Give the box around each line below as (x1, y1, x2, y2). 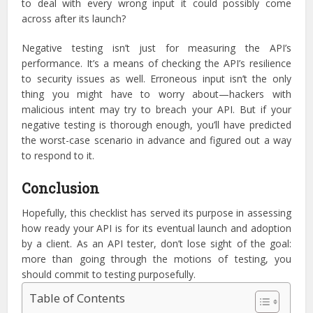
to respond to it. (22, 149, 95, 162)
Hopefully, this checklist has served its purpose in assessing (22, 206, 291, 219)
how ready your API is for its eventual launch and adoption (22, 221, 291, 235)
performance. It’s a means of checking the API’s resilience (22, 57, 291, 70)
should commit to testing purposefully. (22, 268, 196, 281)
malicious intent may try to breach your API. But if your (22, 103, 291, 116)
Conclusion (22, 179, 100, 197)
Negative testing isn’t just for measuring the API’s (22, 41, 291, 54)
